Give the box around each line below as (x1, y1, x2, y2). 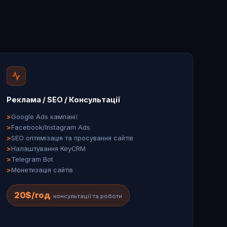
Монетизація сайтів (11, 166, 73, 174)
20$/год (14, 190, 50, 200)
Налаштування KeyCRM (11, 144, 86, 153)
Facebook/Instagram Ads (11, 123, 90, 131)
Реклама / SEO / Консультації (6, 95, 120, 104)
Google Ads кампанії (11, 112, 78, 121)
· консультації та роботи (50, 192, 122, 200)
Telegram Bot (11, 155, 53, 163)
